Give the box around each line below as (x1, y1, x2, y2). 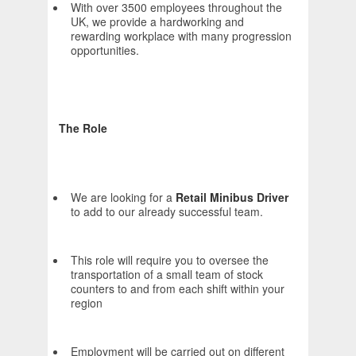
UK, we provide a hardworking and (71, 14, 244, 30)
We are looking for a (71, 189, 176, 206)
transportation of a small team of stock (71, 266, 263, 283)
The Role (59, 120, 107, 137)
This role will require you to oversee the (71, 252, 269, 269)
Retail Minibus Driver (176, 189, 288, 206)
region (71, 295, 103, 311)
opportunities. (71, 42, 139, 59)
